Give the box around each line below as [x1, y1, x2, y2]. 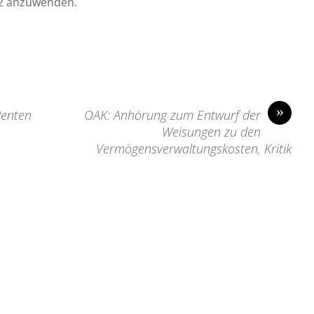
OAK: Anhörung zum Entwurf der [84, 107, 261, 124]
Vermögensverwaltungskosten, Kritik [96, 140, 292, 158]
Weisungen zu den [162, 123, 261, 141]
